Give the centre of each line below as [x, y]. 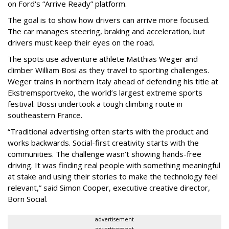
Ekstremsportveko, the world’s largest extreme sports [105, 93]
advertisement [114, 219]
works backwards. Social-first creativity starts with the [103, 143]
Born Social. [28, 199]
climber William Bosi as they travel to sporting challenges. [108, 70]
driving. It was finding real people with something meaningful [114, 165]
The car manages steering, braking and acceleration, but [106, 31]
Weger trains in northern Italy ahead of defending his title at [113, 81]
